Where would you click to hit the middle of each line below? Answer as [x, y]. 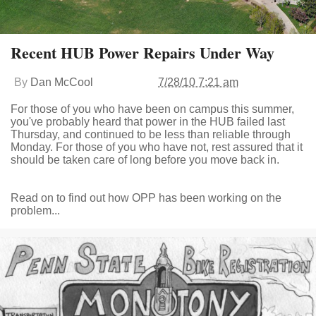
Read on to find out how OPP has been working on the [146, 197]
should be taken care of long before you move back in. [145, 159]
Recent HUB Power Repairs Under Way [142, 52]
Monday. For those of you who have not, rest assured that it [157, 147]
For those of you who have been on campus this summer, [152, 109]
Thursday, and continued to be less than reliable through [151, 134]
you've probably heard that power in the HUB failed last [148, 121]
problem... [35, 210]
